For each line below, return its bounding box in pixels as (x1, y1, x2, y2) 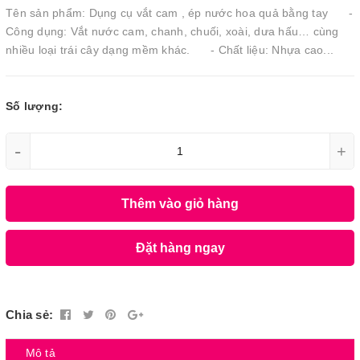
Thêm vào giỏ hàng (121, 196, 239, 211)
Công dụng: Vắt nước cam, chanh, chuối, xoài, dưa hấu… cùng (6, 25, 339, 38)
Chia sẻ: (6, 308, 53, 321)
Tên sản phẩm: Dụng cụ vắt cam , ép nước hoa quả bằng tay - (6, 6, 353, 19)
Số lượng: (6, 100, 63, 112)
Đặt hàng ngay (135, 240, 225, 255)
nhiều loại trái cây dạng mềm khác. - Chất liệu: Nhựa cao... (6, 43, 333, 56)
